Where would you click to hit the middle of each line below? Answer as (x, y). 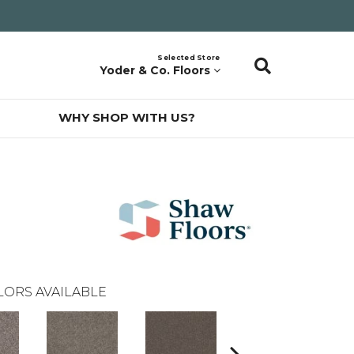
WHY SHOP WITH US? (126, 118)
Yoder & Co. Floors (154, 70)
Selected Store (189, 57)
